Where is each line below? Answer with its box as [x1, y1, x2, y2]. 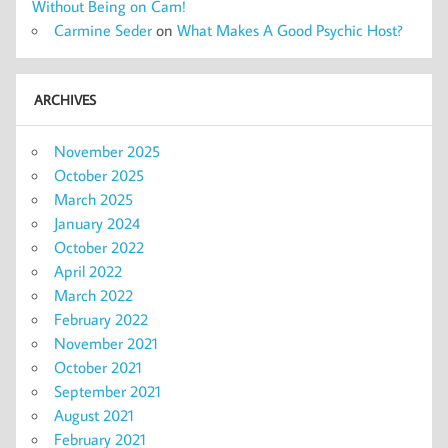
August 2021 [54, 404, 134, 425]
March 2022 [54, 284, 133, 305]
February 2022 [54, 308, 148, 329]
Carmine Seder [54, 19, 152, 40]
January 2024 [54, 212, 140, 233]
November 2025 [54, 140, 160, 161]
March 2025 [54, 188, 133, 209]
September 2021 [54, 380, 161, 401]
